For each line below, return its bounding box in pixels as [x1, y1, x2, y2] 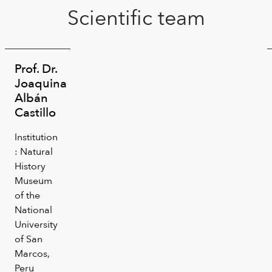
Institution [15, 129, 58, 144]
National [15, 202, 52, 217]
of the [15, 187, 40, 203]
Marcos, [15, 245, 50, 261]
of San [15, 231, 42, 246]
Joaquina [15, 73, 67, 93]
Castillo [15, 102, 56, 122]
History [15, 158, 46, 174]
